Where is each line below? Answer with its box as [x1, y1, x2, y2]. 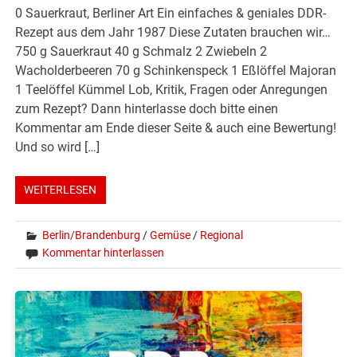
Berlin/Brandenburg [42, 228, 141, 241]
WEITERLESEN [24, 182, 97, 196]
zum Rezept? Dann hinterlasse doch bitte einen [15, 100, 279, 116]
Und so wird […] [15, 139, 100, 155]
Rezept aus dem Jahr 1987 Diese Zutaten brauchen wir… [15, 24, 331, 40]
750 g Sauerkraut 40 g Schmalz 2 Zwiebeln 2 [15, 43, 268, 59]
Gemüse [150, 228, 191, 241]
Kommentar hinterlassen [42, 245, 165, 259]
